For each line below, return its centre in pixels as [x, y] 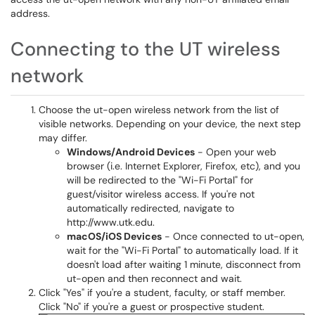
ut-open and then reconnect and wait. [154, 278]
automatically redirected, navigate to [150, 208]
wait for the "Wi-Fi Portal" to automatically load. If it [182, 250]
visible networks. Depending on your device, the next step [170, 124]
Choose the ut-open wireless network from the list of [159, 110]
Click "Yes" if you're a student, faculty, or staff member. [162, 292]
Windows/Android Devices [131, 152]
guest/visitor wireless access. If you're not [161, 194]
